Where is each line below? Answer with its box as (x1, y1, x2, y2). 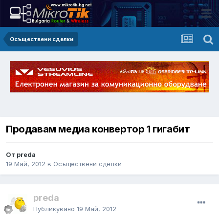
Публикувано (33, 204, 77, 213)
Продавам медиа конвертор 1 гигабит (6, 123, 190, 135)
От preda (6, 150, 36, 158)
